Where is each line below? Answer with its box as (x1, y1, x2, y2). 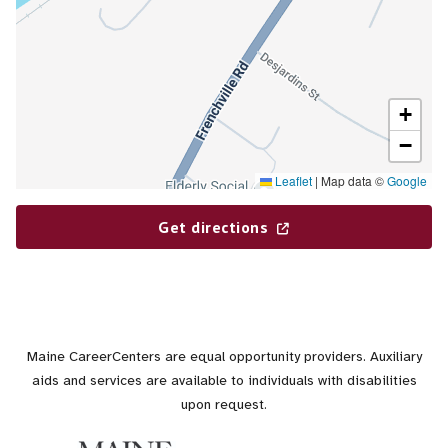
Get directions (158, 217, 269, 237)
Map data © (318, 172, 387, 189)
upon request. (181, 396, 267, 413)
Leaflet (272, 172, 312, 189)
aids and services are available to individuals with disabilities (31, 372, 417, 389)
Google (387, 172, 427, 189)
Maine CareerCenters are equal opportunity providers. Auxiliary (26, 348, 422, 365)
